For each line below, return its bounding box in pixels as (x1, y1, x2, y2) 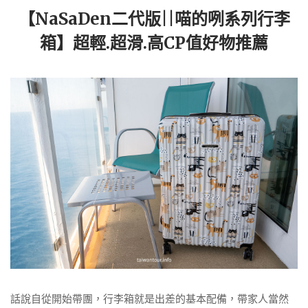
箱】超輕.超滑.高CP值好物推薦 (40, 32, 268, 54)
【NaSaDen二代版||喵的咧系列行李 (18, 8, 290, 30)
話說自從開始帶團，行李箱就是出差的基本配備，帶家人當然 (10, 291, 289, 305)
